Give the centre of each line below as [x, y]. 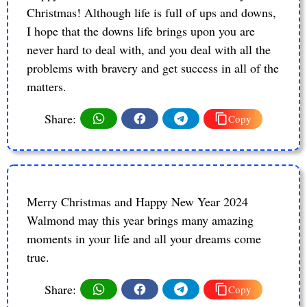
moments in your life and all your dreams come [144, 239]
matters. [47, 87]
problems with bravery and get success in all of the [153, 68]
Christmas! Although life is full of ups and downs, [151, 13]
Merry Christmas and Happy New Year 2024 [137, 202]
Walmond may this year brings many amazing [140, 220]
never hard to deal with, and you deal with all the [149, 50]
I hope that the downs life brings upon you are [141, 31]
